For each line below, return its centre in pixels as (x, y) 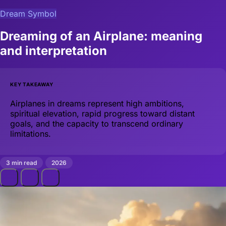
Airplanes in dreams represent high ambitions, (97, 103)
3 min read (21, 163)
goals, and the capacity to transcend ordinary (97, 123)
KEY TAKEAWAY (32, 84)
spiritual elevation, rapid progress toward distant (102, 113)
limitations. (31, 133)
